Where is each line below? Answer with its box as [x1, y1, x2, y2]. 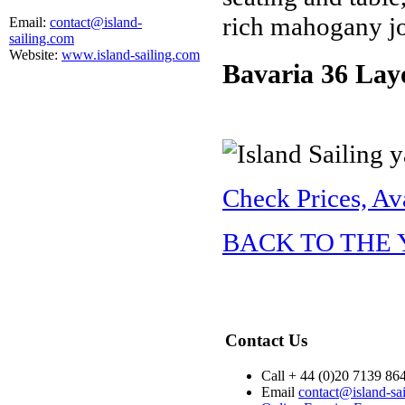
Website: [9, 46, 61, 62]
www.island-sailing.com [61, 46, 200, 62]
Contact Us [225, 330, 307, 350]
